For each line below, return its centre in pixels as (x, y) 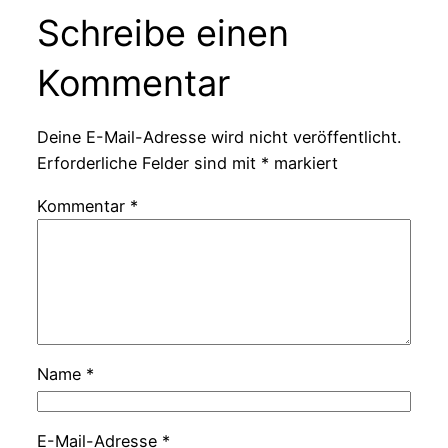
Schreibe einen (162, 32)
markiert (303, 163)
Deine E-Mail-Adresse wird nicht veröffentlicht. (218, 137)
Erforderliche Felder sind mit (148, 163)
